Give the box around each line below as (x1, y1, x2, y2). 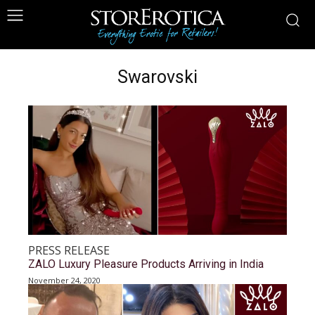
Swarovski (117, 67, 198, 87)
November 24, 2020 (28, 275, 101, 285)
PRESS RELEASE (28, 243, 110, 258)
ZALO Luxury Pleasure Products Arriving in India (28, 257, 264, 271)
